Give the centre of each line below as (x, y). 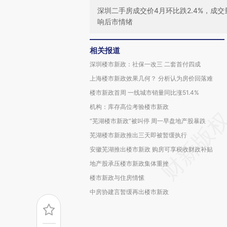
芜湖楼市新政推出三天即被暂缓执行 (138, 135)
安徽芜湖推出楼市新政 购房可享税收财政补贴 (151, 149)
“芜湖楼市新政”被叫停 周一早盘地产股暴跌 (148, 121)
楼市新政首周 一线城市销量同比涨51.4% (144, 92)
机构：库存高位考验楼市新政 (129, 107)
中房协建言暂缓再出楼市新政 (129, 192)
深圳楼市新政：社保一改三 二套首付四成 (145, 64)
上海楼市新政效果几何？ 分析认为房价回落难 (151, 78)
